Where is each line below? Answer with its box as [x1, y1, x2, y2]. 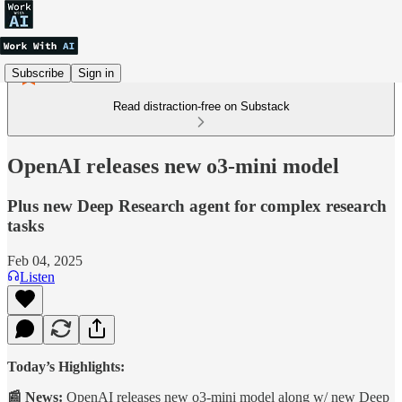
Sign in [78, 66, 114, 80]
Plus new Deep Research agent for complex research [7, 196, 387, 215]
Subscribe [12, 66, 64, 80]
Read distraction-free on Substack [112, 100, 290, 113]
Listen [20, 268, 55, 284]
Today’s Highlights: [7, 358, 125, 374]
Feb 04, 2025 [7, 252, 83, 268]
